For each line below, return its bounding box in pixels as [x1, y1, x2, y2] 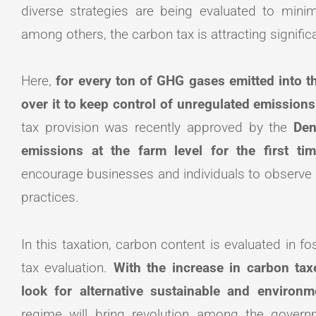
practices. [21, 189, 79, 206]
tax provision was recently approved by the [21, 119, 294, 136]
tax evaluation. [21, 259, 114, 276]
